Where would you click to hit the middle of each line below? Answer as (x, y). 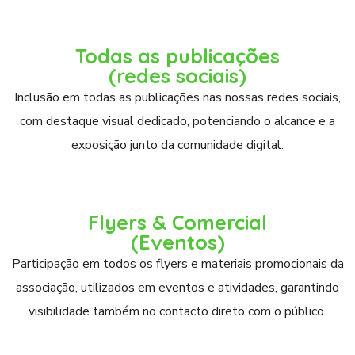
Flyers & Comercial (177, 222)
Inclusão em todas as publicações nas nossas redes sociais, (177, 97)
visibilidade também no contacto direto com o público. (177, 311)
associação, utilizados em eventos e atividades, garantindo (177, 288)
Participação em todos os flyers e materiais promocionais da (177, 264)
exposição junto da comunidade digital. (177, 145)
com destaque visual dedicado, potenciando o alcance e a (177, 121)
